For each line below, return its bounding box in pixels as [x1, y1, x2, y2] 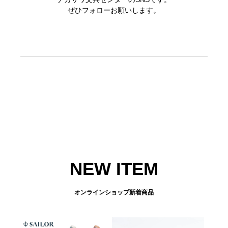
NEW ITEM [70, 159, 158, 179]
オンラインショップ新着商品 [74, 189, 154, 196]
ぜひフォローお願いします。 [68, 6, 160, 15]
